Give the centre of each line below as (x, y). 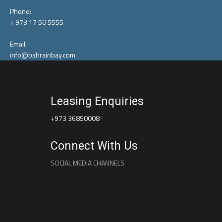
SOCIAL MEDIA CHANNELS (87, 163)
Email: (18, 44)
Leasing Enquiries (97, 101)
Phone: (21, 11)
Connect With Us (94, 146)
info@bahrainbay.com (43, 55)
